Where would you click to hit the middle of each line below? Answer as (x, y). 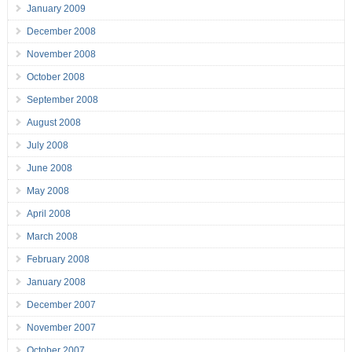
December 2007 (61, 305)
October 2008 (55, 77)
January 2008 (56, 282)
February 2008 (58, 260)
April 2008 (48, 214)
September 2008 (62, 100)
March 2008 (52, 237)
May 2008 (48, 191)
